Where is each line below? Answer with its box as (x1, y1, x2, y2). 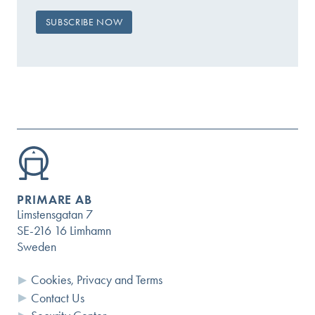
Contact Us (31, 290, 84, 306)
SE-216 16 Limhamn (17, 223, 111, 239)
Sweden (17, 239, 56, 255)
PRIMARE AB (17, 192, 92, 208)
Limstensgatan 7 (17, 207, 93, 223)
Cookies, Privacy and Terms (31, 272, 162, 288)
